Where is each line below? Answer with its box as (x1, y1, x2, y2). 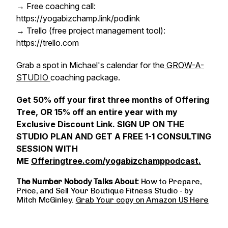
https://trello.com (16, 38, 79, 48)
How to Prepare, (140, 177, 202, 186)
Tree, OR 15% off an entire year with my (16, 107, 178, 117)
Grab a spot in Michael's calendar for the (16, 60, 164, 70)
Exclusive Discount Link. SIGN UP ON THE (16, 119, 184, 129)
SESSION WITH (16, 144, 78, 154)
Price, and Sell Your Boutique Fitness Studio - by (16, 186, 193, 195)
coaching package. (50, 72, 122, 82)
